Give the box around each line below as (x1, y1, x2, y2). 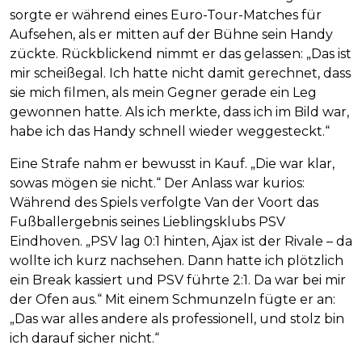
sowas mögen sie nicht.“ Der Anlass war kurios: (10, 175, 305, 191)
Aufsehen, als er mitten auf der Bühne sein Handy (10, 26, 333, 42)
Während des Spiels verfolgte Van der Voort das (10, 194, 318, 210)
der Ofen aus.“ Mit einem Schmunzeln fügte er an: (10, 291, 335, 307)
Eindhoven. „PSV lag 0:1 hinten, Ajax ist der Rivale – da (10, 233, 352, 249)
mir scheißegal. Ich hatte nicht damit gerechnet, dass (10, 65, 351, 81)
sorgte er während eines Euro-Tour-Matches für (10, 6, 322, 23)
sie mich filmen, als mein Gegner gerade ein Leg (10, 84, 317, 100)
